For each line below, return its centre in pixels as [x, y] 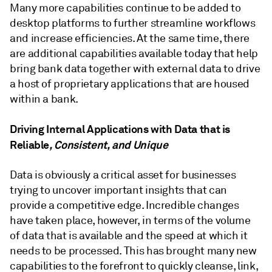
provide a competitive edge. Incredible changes [124, 205]
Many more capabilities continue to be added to [125, 8]
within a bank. [44, 99]
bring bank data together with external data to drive [135, 69]
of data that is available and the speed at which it [129, 236]
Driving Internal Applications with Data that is [120, 129]
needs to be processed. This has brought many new [133, 251]
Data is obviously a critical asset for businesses [123, 175]
